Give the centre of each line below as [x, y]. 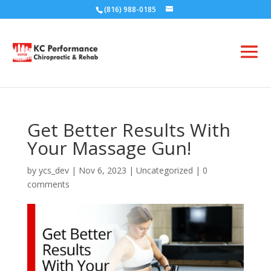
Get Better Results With [129, 130]
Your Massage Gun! [109, 148]
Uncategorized [164, 170]
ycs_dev [54, 170]
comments [48, 184]
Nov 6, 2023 [102, 170]
